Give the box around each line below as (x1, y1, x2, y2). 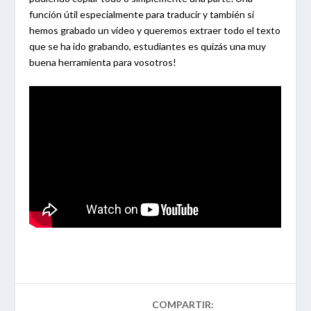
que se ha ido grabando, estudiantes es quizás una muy (29, 40, 267, 53)
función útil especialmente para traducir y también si (29, 8, 255, 21)
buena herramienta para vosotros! (29, 56, 177, 69)
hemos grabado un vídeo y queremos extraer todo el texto (29, 24, 281, 37)
